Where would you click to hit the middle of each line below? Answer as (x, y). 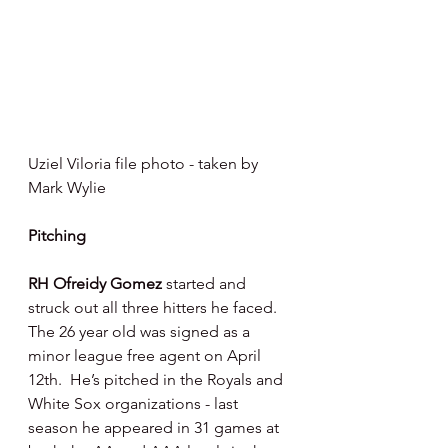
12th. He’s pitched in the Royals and (157, 380)
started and (208, 284)
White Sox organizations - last (135, 404)
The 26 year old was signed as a (141, 332)
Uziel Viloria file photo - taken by (145, 164)
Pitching (59, 236)
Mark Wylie (69, 188)
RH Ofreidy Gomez (97, 284)
